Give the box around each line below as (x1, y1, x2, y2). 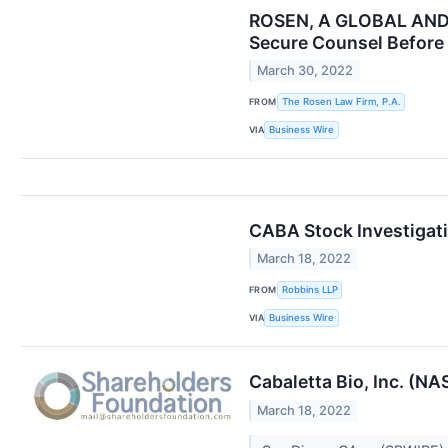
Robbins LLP (281, 284, 338, 296)
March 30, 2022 (257, 63, 354, 79)
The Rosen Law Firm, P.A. (281, 96, 401, 108)
